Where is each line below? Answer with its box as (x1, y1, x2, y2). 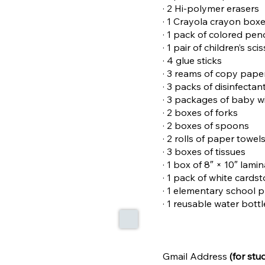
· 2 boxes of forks (163, 106, 238, 118)
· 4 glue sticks (163, 54, 222, 66)
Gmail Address (163, 250, 230, 262)
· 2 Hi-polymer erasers (163, 2, 260, 14)
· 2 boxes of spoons (163, 119, 250, 131)
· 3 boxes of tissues (163, 145, 246, 157)
